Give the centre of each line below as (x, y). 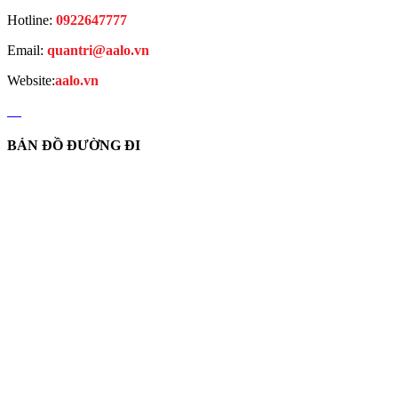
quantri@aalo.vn (98, 51)
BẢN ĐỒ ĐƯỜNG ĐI (74, 146)
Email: (27, 51)
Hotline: (32, 20)
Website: (31, 81)
